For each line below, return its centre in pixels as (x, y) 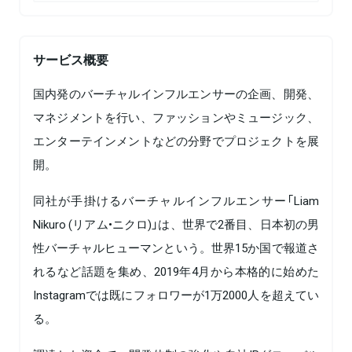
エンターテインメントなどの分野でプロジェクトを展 (176, 140)
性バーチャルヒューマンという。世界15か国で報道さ (176, 247)
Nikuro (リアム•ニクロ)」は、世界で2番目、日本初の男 (176, 224)
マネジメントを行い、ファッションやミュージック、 (176, 117)
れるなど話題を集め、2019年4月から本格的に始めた (176, 271)
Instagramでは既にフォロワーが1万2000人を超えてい (176, 294)
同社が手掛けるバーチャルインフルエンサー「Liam (176, 200)
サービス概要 (71, 59)
